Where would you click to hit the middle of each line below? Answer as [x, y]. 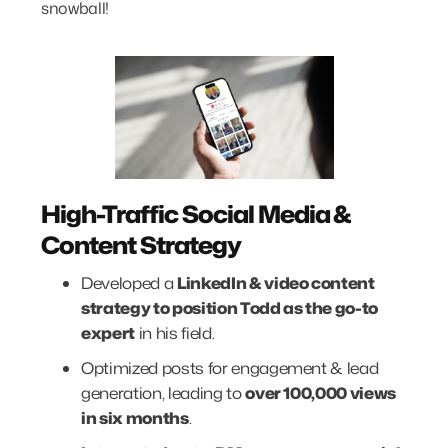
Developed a [129, 282]
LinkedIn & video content [275, 282]
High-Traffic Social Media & [196, 213]
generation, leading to [163, 392]
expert [108, 332]
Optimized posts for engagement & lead [230, 367]
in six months [135, 417]
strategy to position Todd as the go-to [230, 307]
